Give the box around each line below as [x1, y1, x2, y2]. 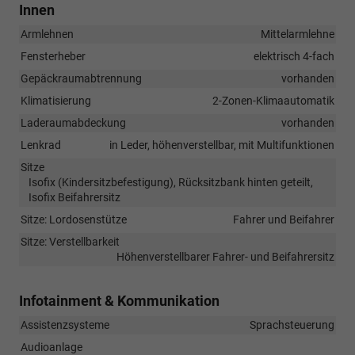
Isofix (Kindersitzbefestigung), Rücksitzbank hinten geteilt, [29, 175, 313, 189]
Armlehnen [21, 27, 74, 40]
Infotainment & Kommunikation [19, 292, 219, 309]
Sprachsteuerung [250, 318, 334, 331]
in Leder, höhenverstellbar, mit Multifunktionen [109, 138, 334, 151]
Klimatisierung [21, 94, 91, 107]
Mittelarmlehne [261, 27, 334, 40]
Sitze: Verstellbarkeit [21, 235, 120, 248]
